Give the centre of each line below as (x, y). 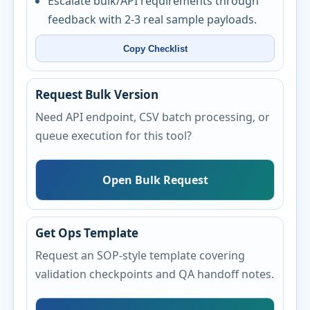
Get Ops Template (87, 233)
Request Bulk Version (97, 94)
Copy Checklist (155, 48)
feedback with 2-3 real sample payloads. (153, 19)
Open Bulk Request (155, 180)
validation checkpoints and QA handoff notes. (155, 274)
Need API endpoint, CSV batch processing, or (153, 117)
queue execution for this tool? (114, 136)
